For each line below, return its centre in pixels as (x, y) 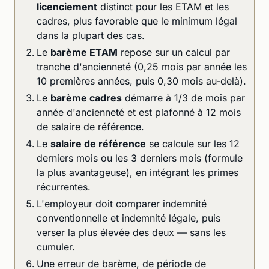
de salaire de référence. (90, 126)
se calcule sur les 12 (193, 143)
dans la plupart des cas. (91, 35)
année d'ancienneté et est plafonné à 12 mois (139, 112)
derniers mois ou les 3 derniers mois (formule (140, 158)
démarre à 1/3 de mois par (183, 98)
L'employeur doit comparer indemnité (122, 203)
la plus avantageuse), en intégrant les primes (138, 172)
